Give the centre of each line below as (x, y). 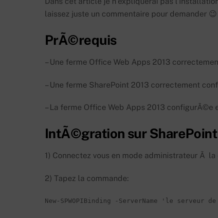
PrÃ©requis (81, 40)
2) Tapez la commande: (87, 178)
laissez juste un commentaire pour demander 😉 (131, 14)
